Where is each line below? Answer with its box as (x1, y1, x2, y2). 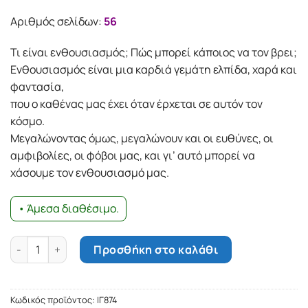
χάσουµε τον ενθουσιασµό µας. (10, 165, 169, 181)
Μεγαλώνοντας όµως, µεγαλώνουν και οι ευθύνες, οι (10, 131, 274, 146)
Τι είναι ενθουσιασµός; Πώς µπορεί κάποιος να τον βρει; (10, 45, 297, 60)
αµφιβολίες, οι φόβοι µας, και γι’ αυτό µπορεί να (10, 148, 255, 164)
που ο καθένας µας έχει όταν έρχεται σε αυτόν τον (10, 96, 263, 112)
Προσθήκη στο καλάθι (93, 241, 219, 257)
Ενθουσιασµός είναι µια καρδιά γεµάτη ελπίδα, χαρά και (10, 62, 297, 78)
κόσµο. (10, 113, 45, 129)
